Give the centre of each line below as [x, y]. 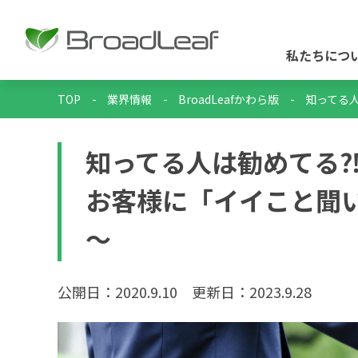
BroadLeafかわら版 [229, 99]
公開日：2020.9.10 [117, 292]
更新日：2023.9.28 [252, 292]
